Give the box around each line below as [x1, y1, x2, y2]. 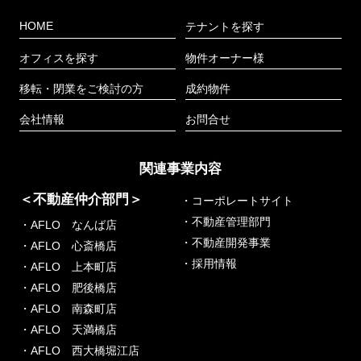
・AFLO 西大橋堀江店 [19, 344, 139, 358]
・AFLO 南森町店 [19, 302, 117, 316]
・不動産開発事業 [180, 236, 271, 250]
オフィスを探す [19, 51, 98, 64]
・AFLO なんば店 [19, 218, 117, 232]
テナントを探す [185, 20, 264, 34]
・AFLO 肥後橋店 [19, 281, 117, 295]
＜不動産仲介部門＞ [19, 192, 143, 208]
